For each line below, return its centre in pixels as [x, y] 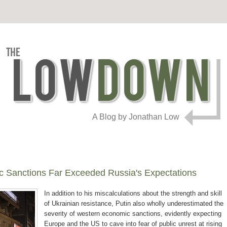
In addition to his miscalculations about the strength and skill [133, 194]
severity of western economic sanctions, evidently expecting [133, 214]
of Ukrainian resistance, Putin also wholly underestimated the [134, 204]
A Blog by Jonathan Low [136, 117]
